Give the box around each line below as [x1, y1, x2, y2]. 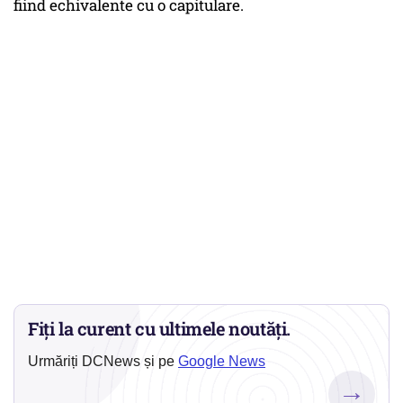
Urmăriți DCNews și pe [28, 354, 178, 370]
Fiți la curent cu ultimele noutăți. [28, 317, 291, 341]
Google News [178, 354, 265, 370]
